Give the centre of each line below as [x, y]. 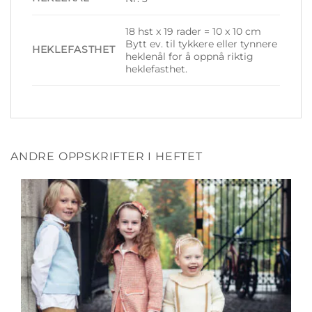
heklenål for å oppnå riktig [190, 56]
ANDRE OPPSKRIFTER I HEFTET [107, 156]
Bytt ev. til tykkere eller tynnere [202, 44]
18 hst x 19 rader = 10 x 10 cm [194, 31]
